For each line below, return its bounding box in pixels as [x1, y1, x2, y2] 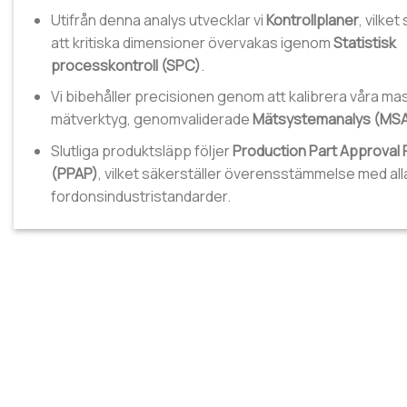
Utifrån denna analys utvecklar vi [50, 9, 266, 30]
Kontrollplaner [265, 9, 359, 30]
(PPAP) [50, 163, 98, 184]
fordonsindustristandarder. [50, 185, 231, 206]
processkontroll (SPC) [50, 55, 201, 75]
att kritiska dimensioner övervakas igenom [50, 32, 333, 53]
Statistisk [333, 32, 396, 53]
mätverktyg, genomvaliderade [50, 109, 253, 130]
